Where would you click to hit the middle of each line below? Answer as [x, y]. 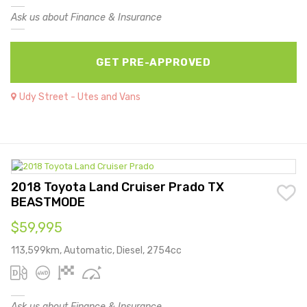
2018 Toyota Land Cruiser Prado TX [118, 187]
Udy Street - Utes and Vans [80, 97]
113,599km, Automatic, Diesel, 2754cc [96, 251]
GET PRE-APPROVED [153, 62]
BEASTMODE [48, 202]
